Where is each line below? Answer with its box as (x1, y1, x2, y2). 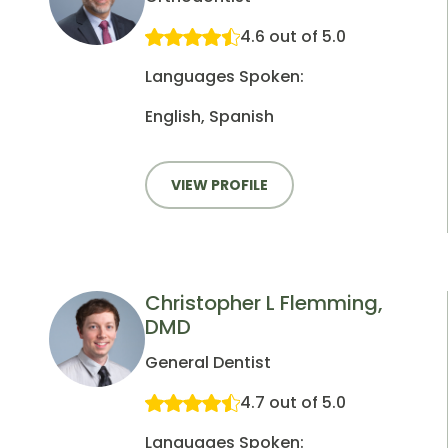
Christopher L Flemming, (145, 289, 383, 318)
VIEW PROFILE (171, 174, 268, 195)
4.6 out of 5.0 (240, 24, 346, 48)
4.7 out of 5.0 (240, 391, 346, 415)
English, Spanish (145, 104, 274, 128)
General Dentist (145, 351, 271, 375)
